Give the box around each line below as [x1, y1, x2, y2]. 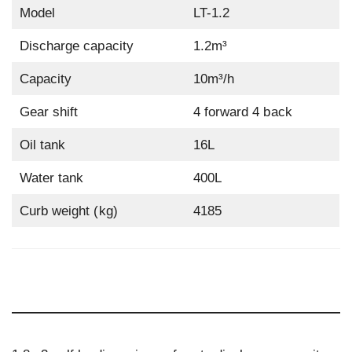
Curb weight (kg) [19, 203, 118, 219]
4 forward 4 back [192, 104, 292, 120]
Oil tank [19, 137, 66, 153]
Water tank [19, 170, 84, 186]
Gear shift [19, 104, 79, 120]
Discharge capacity [19, 38, 134, 54]
